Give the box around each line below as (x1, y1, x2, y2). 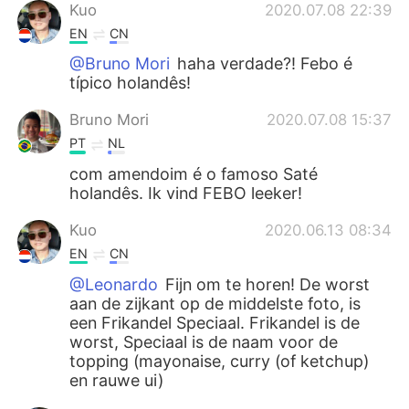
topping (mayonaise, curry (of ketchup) (69, 351, 370, 371)
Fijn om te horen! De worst (161, 274, 371, 294)
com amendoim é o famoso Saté (69, 164, 319, 184)
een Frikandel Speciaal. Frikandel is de (69, 312, 361, 332)
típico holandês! (69, 73, 192, 93)
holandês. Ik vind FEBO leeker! (69, 184, 303, 204)
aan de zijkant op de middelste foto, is (69, 293, 362, 313)
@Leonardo (69, 274, 159, 294)
